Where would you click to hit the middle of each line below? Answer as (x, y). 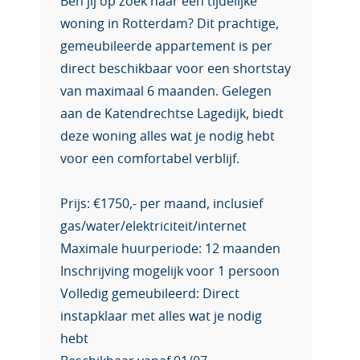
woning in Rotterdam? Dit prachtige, (170, 24)
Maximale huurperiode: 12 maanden (170, 249)
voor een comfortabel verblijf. (150, 159)
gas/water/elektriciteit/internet (153, 227)
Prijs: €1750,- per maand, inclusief (162, 204)
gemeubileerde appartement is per (166, 47)
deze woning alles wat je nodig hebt (168, 137)
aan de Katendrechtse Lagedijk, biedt (172, 114)
